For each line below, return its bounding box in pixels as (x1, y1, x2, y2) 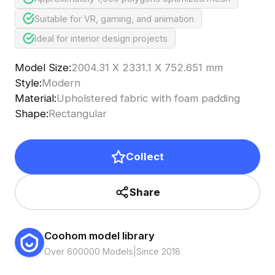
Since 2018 (136, 246, 180, 257)
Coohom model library (44, 229, 155, 242)
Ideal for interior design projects (34, 33, 168, 44)
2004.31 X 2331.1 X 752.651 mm (71, 61, 223, 74)
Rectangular (48, 107, 107, 120)
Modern (41, 77, 80, 90)
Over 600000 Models (44, 246, 133, 257)
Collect (125, 150, 164, 163)
